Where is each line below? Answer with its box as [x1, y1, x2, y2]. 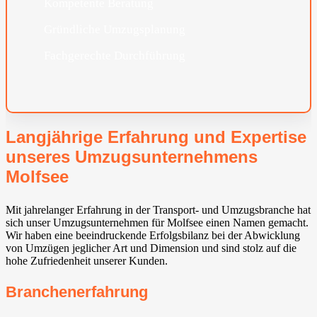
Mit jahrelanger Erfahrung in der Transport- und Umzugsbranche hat [6, 203, 311, 216]
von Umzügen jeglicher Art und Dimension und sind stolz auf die [6, 241, 296, 254]
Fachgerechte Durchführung [43, 49, 185, 63]
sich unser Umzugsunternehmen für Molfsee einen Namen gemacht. [6, 216, 309, 229]
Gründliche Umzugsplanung [43, 23, 185, 37]
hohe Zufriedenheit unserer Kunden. [6, 254, 168, 267]
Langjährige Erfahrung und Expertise [6, 127, 306, 146]
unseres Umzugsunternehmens [6, 146, 258, 166]
